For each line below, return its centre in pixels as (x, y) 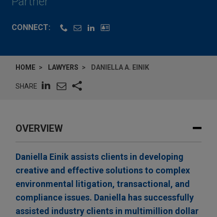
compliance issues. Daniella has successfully (105, 198)
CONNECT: (31, 28)
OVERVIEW (39, 129)
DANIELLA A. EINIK (120, 68)
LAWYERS (63, 68)
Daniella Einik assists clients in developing (100, 157)
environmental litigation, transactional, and (103, 184)
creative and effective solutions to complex (103, 170)
